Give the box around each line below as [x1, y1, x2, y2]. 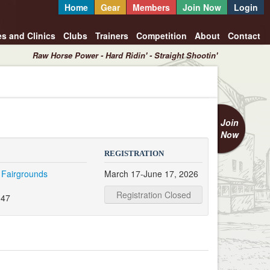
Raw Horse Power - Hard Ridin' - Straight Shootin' [33, 49, 218, 61]
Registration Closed [116, 189, 191, 201]
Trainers [95, 30, 128, 42]
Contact [227, 30, 260, 42]
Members [132, 1, 170, 13]
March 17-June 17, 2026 [104, 168, 199, 180]
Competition [136, 30, 187, 42]
